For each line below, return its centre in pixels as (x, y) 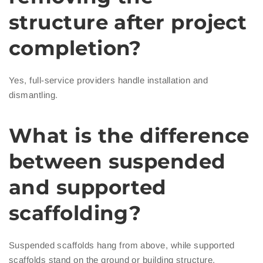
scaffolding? (75, 213)
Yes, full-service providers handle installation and (108, 80)
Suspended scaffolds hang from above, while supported (122, 245)
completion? (75, 48)
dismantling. (33, 95)
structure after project (128, 23)
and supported (88, 188)
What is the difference (129, 136)
